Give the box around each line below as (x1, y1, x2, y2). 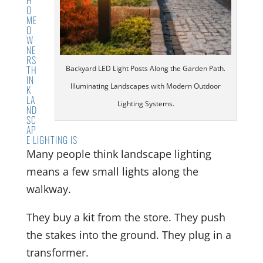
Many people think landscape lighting (26, 146, 211, 161)
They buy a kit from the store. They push (26, 210, 225, 224)
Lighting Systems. (117, 98, 174, 109)
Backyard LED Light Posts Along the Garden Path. (66, 63, 226, 73)
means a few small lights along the (26, 164, 198, 178)
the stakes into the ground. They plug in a (26, 227, 231, 242)
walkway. (26, 181, 71, 196)
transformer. (26, 245, 89, 259)
